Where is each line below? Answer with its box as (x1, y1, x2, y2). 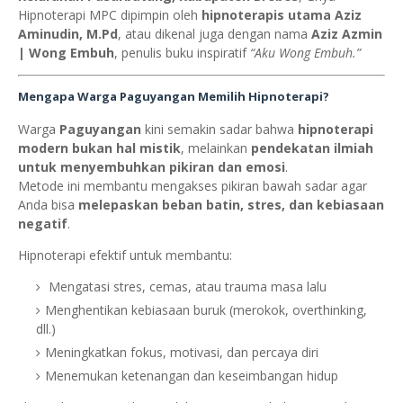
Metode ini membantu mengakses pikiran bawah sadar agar (18, 177, 367, 195)
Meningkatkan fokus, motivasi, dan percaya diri (45, 344, 318, 362)
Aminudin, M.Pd (18, 25, 118, 43)
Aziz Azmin (311, 25, 382, 43)
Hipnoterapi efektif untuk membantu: (18, 246, 232, 264)
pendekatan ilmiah (251, 139, 373, 157)
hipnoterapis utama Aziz (201, 6, 362, 24)
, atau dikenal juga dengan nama (118, 25, 311, 43)
